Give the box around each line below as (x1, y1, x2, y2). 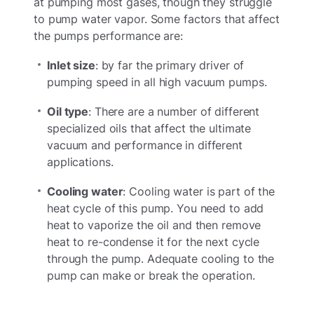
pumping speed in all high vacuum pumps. (47, 75, 267, 90)
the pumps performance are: (34, 29, 183, 43)
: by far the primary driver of (95, 58, 245, 73)
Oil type (47, 104, 89, 119)
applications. (47, 155, 117, 170)
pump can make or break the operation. (47, 268, 255, 283)
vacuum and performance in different (47, 138, 243, 153)
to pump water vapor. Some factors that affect (34, 12, 280, 27)
